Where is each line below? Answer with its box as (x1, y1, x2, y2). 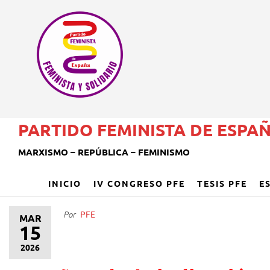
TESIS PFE (197, 178, 247, 189)
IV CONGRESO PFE (93, 178, 185, 189)
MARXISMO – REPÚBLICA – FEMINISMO (18, 146, 190, 158)
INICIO (48, 178, 81, 189)
